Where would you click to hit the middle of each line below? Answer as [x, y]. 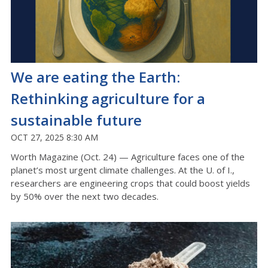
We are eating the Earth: [95, 77]
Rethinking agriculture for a [108, 98]
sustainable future [76, 120]
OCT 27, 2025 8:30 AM [54, 137]
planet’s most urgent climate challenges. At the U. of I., [123, 170]
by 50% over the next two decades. [85, 196]
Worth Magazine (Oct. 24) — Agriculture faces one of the [128, 156]
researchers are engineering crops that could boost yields [130, 183]
